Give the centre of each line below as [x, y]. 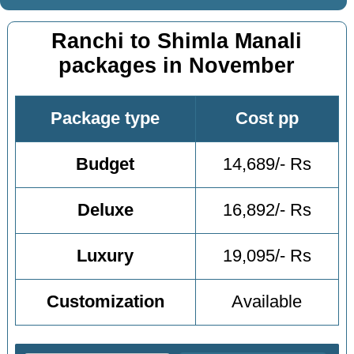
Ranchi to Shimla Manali [177, 41]
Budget [105, 165]
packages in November [177, 65]
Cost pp [267, 119]
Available [267, 302]
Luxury [105, 256]
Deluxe [105, 211]
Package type [105, 119]
